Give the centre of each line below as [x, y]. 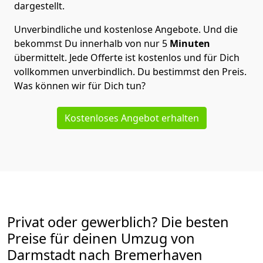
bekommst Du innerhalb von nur [87, 44]
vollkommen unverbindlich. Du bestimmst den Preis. [130, 72]
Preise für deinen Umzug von [101, 239]
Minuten [190, 44]
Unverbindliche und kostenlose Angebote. [109, 30]
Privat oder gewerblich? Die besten [118, 222]
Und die [220, 30]
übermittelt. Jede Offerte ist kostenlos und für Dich [127, 58]
